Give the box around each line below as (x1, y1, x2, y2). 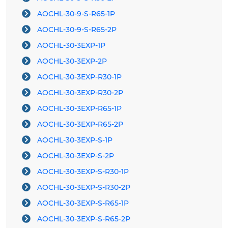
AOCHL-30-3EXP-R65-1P (37, 104, 122, 113)
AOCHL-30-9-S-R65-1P (37, 9, 115, 19)
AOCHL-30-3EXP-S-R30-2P (37, 183, 130, 192)
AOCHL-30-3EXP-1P (37, 41, 105, 50)
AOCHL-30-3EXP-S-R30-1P (37, 167, 129, 177)
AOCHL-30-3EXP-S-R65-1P (37, 198, 129, 208)
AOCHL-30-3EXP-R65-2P (37, 120, 123, 129)
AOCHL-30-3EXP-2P (37, 56, 107, 66)
